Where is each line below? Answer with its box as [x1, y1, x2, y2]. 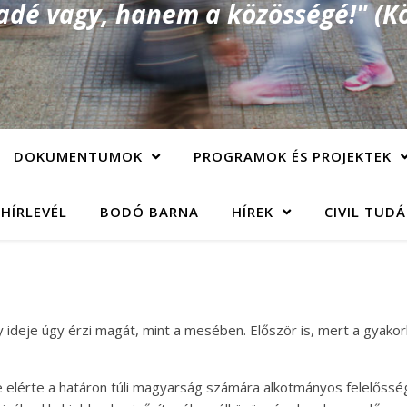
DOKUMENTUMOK [13, 147, 143, 165]
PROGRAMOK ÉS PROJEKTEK [193, 147, 392, 165]
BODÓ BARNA [99, 203, 199, 221]
